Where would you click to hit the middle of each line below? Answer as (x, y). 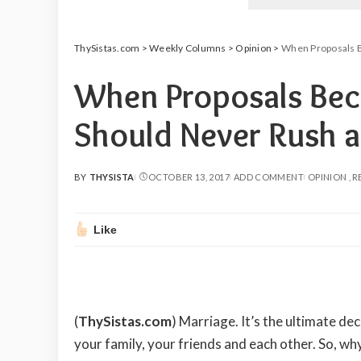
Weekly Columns (188, 48)
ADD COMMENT (268, 177)
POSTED (93, 183)
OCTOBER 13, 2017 (189, 177)
